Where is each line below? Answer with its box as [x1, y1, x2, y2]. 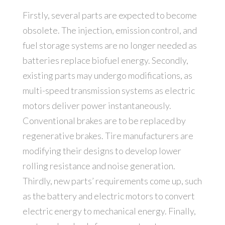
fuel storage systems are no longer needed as [22, 40, 197, 51]
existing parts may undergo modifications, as [22, 70, 192, 81]
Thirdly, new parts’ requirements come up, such [22, 175, 202, 187]
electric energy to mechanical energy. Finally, [22, 205, 196, 217]
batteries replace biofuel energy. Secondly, [22, 55, 188, 66]
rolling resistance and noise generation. [22, 160, 175, 172]
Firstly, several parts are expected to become [22, 10, 197, 21]
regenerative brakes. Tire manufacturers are [22, 130, 193, 142]
